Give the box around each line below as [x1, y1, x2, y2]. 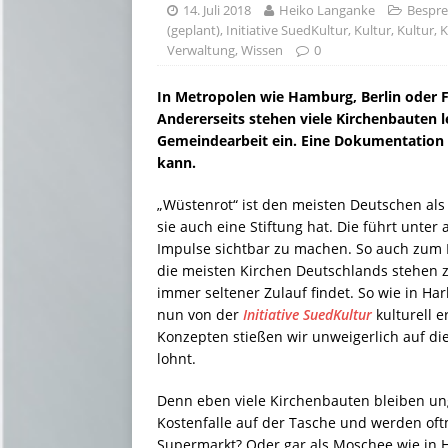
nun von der [157, 305, 239, 325]
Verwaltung [167, 41, 235, 60]
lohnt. [157, 349, 196, 369]
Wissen [241, 41, 283, 60]
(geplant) [167, 21, 220, 40]
